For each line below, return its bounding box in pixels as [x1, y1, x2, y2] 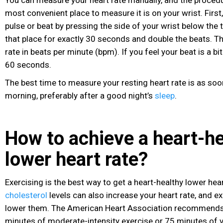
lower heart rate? [5, 148, 148, 171]
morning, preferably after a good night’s [5, 91, 155, 101]
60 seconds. [5, 60, 51, 70]
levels [47, 190, 71, 201]
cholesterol [5, 190, 47, 201]
